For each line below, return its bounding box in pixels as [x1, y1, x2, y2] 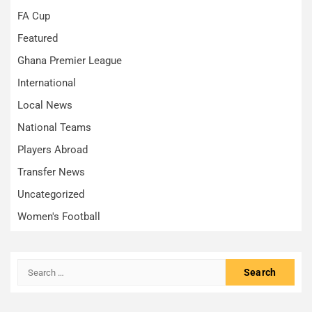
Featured [17, 32, 58, 45]
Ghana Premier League [17, 54, 122, 68]
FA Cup [17, 10, 50, 23]
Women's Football [17, 210, 100, 224]
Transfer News [17, 166, 85, 179]
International [17, 77, 76, 90]
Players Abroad [17, 143, 88, 157]
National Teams [17, 121, 91, 134]
